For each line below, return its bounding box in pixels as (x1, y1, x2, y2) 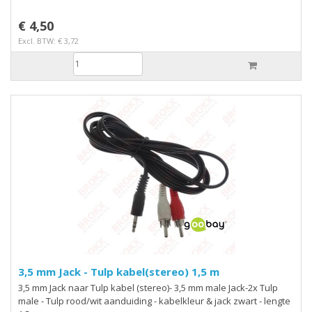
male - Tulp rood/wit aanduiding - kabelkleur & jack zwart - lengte (18, 294, 46, 307)
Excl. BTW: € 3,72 (18, 35, 79, 46)
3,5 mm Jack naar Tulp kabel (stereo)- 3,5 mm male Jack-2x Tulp (18, 281, 174, 294)
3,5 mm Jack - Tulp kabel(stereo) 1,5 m (84, 264, 219, 279)
